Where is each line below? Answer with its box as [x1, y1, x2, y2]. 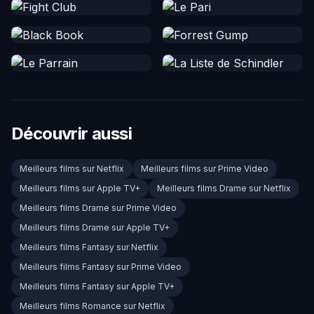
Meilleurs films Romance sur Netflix [20, 301, 165, 312]
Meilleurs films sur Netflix [20, 163, 124, 175]
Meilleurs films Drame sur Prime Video [20, 203, 177, 214]
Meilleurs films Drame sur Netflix [157, 183, 291, 194]
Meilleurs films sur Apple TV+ [20, 183, 140, 194]
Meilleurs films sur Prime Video [141, 163, 268, 175]
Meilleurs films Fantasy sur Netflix [20, 242, 158, 253]
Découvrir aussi [11, 123, 132, 144]
